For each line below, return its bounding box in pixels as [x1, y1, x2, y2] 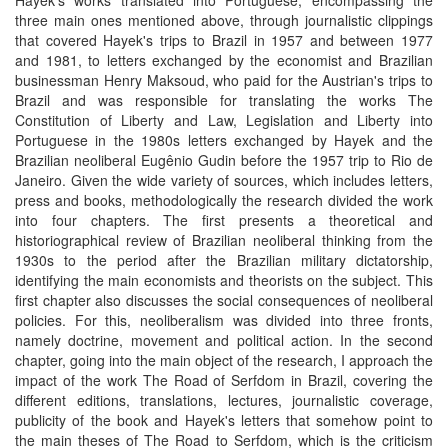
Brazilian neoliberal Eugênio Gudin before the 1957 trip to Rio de [15, 150, 433, 170]
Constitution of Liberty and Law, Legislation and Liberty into [15, 110, 433, 130]
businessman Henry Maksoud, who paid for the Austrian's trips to [15, 70, 433, 90]
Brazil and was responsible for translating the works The [15, 90, 433, 110]
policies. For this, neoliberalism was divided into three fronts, [15, 310, 433, 330]
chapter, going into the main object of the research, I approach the [15, 350, 433, 370]
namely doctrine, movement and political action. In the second [15, 330, 433, 350]
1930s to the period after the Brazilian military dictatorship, [15, 250, 433, 270]
